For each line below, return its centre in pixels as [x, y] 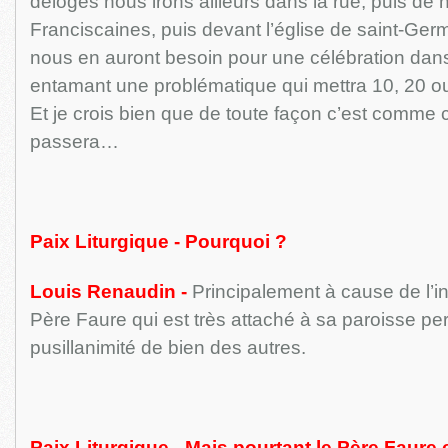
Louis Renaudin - [108, 291]
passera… [74, 141]
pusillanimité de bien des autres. [167, 347]
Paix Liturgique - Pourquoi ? [158, 241]
